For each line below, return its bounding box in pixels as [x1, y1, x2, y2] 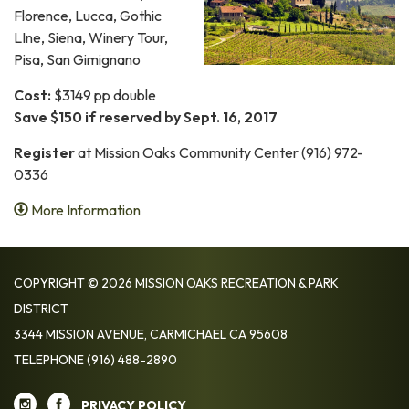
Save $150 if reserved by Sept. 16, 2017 [14, 107, 278, 126]
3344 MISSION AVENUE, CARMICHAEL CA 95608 [14, 325, 288, 342]
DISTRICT [14, 299, 68, 317]
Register [14, 142, 75, 162]
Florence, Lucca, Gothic [14, 5, 162, 25]
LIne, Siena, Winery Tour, [14, 27, 168, 47]
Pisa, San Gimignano [14, 49, 141, 68]
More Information [31, 200, 142, 219]
